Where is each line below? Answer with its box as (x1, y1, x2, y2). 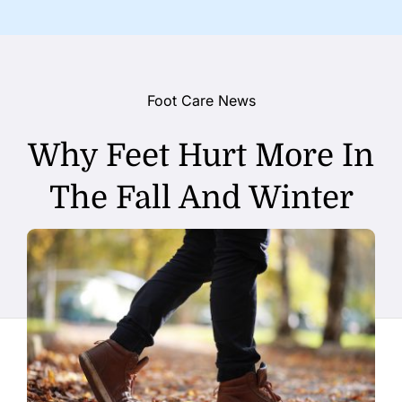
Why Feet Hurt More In (28, 137, 374, 173)
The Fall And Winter (48, 179, 354, 215)
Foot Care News (146, 92, 256, 109)
